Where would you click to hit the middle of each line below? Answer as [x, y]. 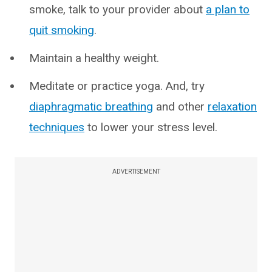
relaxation [232, 107]
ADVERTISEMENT [136, 172]
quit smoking [62, 30]
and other [180, 107]
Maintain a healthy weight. [94, 58]
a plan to [228, 9]
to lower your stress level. [151, 127]
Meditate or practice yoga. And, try [117, 86]
